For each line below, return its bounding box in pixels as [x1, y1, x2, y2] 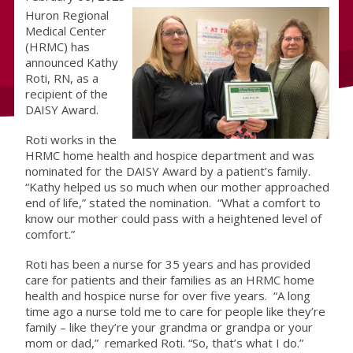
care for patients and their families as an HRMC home [24, 272, 314, 288]
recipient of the [24, 86, 108, 102]
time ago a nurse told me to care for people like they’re [24, 303, 325, 320]
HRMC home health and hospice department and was [24, 147, 314, 164]
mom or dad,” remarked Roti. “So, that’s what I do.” [24, 335, 307, 351]
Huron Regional [24, 7, 109, 24]
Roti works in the [24, 132, 117, 148]
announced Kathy [24, 54, 118, 71]
